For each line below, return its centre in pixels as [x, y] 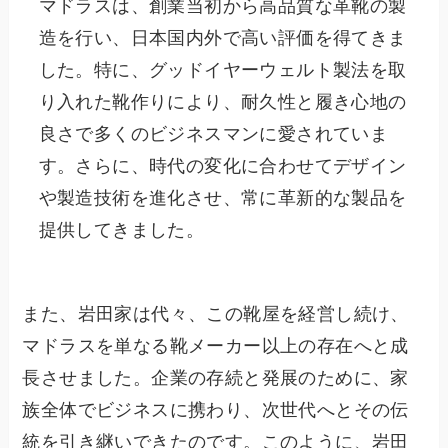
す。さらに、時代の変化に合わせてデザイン [222, 165]
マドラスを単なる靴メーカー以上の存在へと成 [215, 345]
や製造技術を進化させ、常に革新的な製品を [222, 197]
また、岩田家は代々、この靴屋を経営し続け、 [215, 313]
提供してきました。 [121, 229]
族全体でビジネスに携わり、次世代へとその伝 [215, 409]
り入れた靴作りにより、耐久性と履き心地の [222, 101]
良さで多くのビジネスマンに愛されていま [213, 133]
